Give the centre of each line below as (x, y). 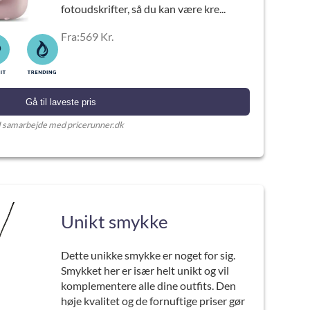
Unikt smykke (114, 221)
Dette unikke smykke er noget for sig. (148, 255)
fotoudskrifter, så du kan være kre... (143, 9)
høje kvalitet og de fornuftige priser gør (153, 301)
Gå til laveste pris (61, 102)
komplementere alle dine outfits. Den (148, 285)
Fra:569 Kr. (87, 36)
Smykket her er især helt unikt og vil (145, 270)
